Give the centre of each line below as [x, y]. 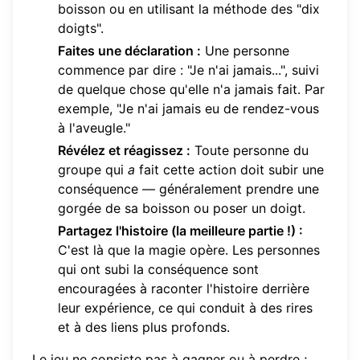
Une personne [245, 51]
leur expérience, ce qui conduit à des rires [185, 308]
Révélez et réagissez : [124, 151]
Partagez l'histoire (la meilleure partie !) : [180, 231]
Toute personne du [250, 151]
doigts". [81, 29]
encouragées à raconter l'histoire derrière [184, 289]
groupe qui [93, 170]
